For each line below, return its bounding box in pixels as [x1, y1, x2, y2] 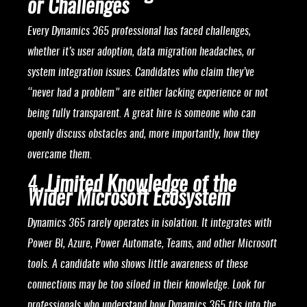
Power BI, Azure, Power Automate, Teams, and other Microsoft [27, 238, 277, 250]
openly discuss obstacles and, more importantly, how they [27, 129, 259, 140]
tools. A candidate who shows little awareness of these [27, 259, 248, 271]
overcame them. [27, 149, 92, 161]
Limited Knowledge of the [47, 175, 236, 197]
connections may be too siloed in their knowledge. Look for [27, 280, 265, 291]
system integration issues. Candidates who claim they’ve [27, 67, 254, 79]
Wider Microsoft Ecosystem [27, 189, 230, 210]
